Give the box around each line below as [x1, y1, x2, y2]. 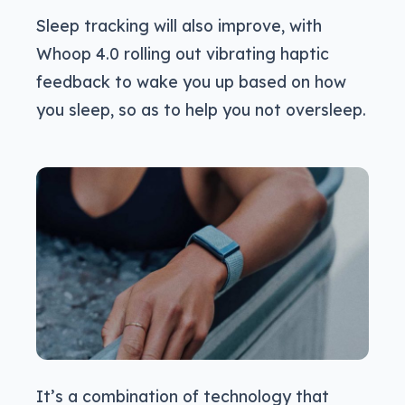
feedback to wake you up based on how [36, 71, 346, 92]
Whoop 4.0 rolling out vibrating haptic [36, 43, 329, 64]
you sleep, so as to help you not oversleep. [36, 99, 366, 120]
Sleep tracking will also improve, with [36, 15, 322, 36]
